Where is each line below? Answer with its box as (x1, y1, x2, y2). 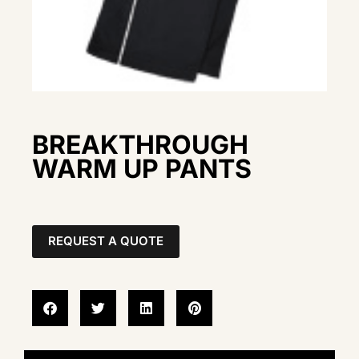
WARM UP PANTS (32, 153, 252, 185)
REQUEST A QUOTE (48, 232, 163, 248)
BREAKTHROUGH (32, 129, 248, 161)
